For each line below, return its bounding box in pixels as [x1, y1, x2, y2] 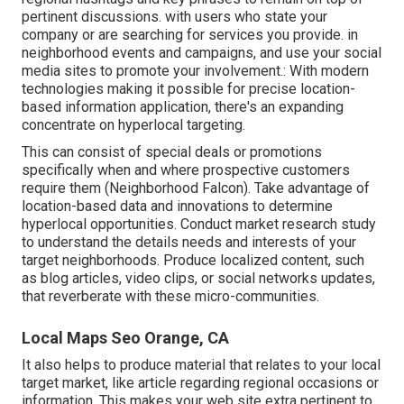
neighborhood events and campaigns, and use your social [22, 43, 381, 61]
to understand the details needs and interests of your [22, 233, 356, 251]
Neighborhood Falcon [109, 179, 243, 197]
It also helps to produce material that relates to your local [22, 355, 381, 373]
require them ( [22, 179, 109, 197]
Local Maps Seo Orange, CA [22, 327, 229, 347]
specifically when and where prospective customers [22, 161, 350, 179]
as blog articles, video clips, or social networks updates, [22, 269, 375, 287]
